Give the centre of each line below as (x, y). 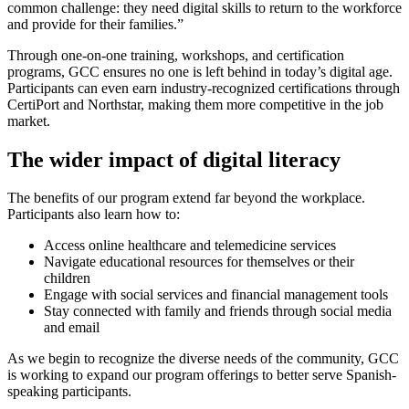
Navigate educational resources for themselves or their (199, 262)
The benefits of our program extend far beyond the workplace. (186, 198)
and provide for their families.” (95, 24)
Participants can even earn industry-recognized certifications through (204, 88)
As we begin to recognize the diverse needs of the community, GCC (203, 359)
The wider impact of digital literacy (174, 159)
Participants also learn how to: (94, 215)
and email (72, 328)
